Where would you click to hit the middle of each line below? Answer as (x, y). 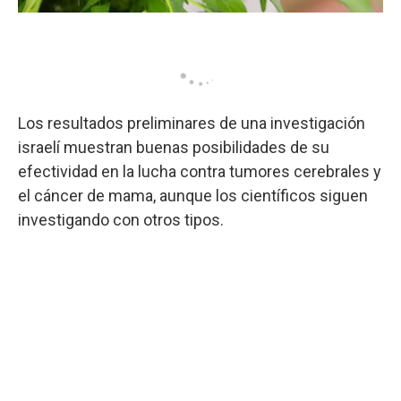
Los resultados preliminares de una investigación (192, 123)
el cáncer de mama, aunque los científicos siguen (193, 195)
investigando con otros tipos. (121, 219)
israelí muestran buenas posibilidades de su (174, 147)
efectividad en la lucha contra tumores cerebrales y (200, 171)
